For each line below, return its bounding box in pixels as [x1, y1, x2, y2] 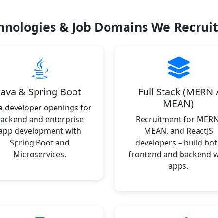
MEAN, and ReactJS [144, 126, 213, 136]
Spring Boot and [10, 137, 70, 148]
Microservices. [13, 149, 66, 160]
